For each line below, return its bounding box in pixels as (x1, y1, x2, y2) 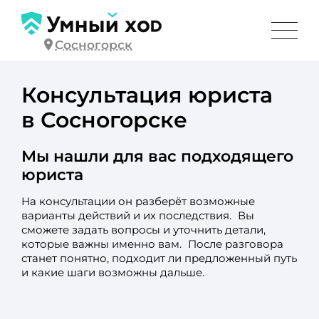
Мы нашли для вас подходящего (21, 145, 293, 166)
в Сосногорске (21, 106, 187, 132)
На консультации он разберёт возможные (21, 194, 255, 208)
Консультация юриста (21, 81, 273, 108)
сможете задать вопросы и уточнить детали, (21, 223, 266, 236)
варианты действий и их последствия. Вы (21, 209, 254, 222)
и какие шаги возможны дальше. (21, 266, 204, 279)
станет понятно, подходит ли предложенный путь (21, 251, 297, 265)
